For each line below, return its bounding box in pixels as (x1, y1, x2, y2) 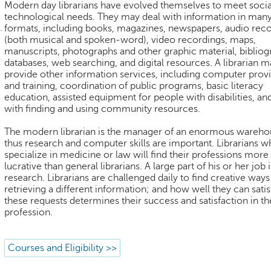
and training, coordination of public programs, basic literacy (4, 80, 263, 91)
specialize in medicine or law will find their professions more (4, 149, 269, 160)
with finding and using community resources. (4, 103, 200, 114)
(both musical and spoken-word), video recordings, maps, (4, 34, 256, 45)
